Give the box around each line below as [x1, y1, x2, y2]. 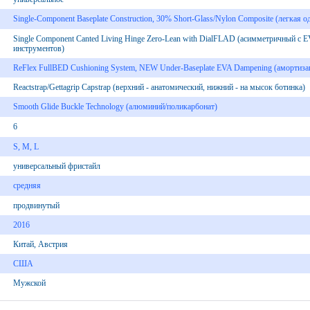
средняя [12, 181, 41, 190]
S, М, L [12, 142, 39, 152]
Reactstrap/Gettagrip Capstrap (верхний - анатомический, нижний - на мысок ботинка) [12, 82, 305, 92]
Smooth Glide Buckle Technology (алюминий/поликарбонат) [12, 102, 217, 111]
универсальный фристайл [12, 161, 100, 171]
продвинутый [12, 201, 60, 210]
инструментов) [12, 44, 64, 53]
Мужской [12, 278, 46, 288]
